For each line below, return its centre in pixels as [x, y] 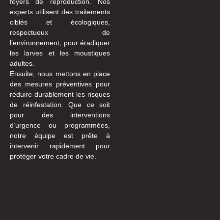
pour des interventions [60, 115]
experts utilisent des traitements [60, 12]
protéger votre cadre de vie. [53, 156]
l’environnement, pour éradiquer [60, 42]
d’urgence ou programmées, [60, 125]
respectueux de [60, 32]
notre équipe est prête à [60, 135]
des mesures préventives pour [60, 84]
